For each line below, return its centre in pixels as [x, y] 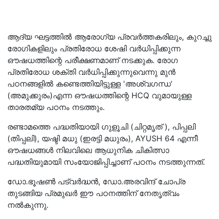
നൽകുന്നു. [28, 205]
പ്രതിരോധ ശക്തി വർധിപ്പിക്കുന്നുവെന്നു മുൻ [91, 72]
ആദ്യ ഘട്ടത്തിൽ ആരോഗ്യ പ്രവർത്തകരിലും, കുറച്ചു [109, 37]
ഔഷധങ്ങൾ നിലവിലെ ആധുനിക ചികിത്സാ [88, 150]
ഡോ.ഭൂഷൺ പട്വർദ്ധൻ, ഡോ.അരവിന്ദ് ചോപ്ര [96, 181]
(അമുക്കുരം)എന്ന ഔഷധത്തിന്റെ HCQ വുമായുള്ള [99, 95]
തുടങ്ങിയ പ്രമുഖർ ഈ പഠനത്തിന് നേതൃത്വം [93, 193]
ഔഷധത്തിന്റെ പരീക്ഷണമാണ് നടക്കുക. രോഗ [93, 60]
